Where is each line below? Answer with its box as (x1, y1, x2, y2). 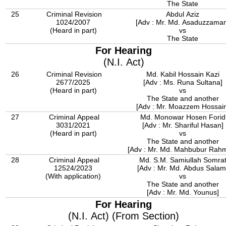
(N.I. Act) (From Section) (68, 210, 179, 221)
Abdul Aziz (166, 10, 199, 18)
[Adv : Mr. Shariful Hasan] (142, 121, 223, 129)
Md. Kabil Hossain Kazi (146, 70, 219, 78)
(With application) (45, 172, 103, 180)
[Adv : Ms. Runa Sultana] (143, 78, 222, 86)
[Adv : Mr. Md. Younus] (146, 188, 219, 196)
